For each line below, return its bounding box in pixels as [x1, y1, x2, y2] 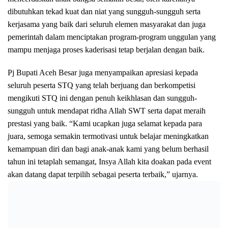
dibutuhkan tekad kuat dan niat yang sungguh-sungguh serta [8, 7, 201, 16]
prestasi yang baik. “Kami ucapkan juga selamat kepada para [8, 119, 202, 128]
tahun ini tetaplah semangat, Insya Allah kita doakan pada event [8, 157, 211, 166]
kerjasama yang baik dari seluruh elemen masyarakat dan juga [8, 19, 206, 28]
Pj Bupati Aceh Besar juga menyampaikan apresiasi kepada [8, 68, 198, 77]
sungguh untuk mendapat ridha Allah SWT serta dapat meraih [8, 106, 206, 115]
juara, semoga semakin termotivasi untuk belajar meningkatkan [8, 131, 209, 140]
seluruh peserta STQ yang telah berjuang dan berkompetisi [8, 80, 195, 90]
